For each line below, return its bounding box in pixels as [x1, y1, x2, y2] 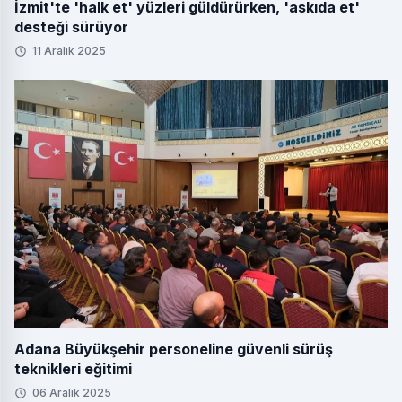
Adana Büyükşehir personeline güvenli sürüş [14, 340, 333, 359]
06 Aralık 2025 [32, 386, 111, 400]
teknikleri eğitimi [14, 360, 132, 379]
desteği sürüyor [14, 17, 128, 36]
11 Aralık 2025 [32, 43, 106, 57]
